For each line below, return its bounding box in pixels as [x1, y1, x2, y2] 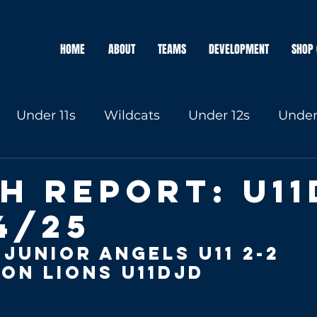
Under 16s [21, 163, 83, 180]
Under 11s [16, 107, 76, 123]
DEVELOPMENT [209, 41, 269, 57]
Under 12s [188, 107, 250, 123]
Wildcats [104, 107, 160, 123]
